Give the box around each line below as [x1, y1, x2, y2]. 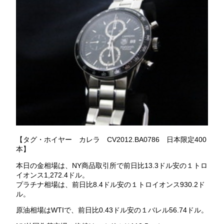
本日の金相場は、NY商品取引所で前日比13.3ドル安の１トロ [15, 161, 207, 169]
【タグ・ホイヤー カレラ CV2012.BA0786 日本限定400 [15, 135, 206, 144]
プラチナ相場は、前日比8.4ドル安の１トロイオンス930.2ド [15, 180, 205, 188]
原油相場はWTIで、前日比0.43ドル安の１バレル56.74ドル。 [15, 206, 208, 214]
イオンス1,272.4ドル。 [15, 170, 89, 179]
